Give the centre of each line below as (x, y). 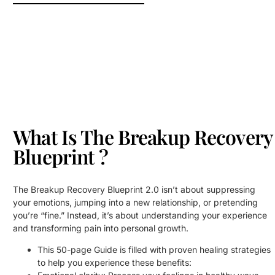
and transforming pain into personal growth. (101, 228)
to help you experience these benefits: (115, 262)
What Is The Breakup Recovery (143, 137)
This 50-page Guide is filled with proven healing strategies (154, 249)
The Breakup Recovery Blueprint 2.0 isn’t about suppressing (134, 189)
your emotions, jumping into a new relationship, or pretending (136, 202)
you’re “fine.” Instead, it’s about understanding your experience (140, 215)
